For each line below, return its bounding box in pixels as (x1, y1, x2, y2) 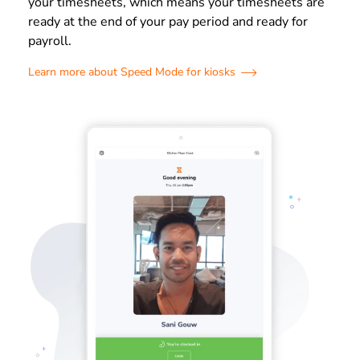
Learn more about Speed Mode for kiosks (28, 63, 235, 80)
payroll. (28, 31, 72, 50)
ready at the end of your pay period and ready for (28, 12, 308, 31)
